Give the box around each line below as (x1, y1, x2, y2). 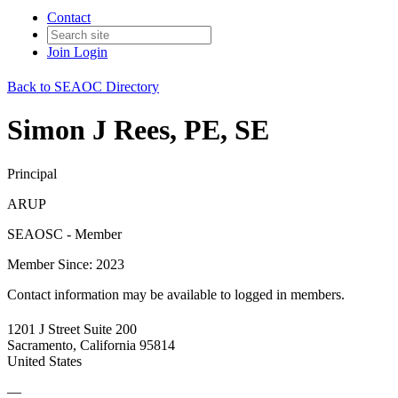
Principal (7, 165, 57, 181)
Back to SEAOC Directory (7, 79, 159, 94)
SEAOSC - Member (7, 226, 122, 242)
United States (7, 354, 82, 370)
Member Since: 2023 (7, 256, 124, 272)
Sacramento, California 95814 (7, 338, 175, 354)
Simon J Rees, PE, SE (7, 114, 269, 147)
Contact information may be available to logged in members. (7, 286, 345, 302)
